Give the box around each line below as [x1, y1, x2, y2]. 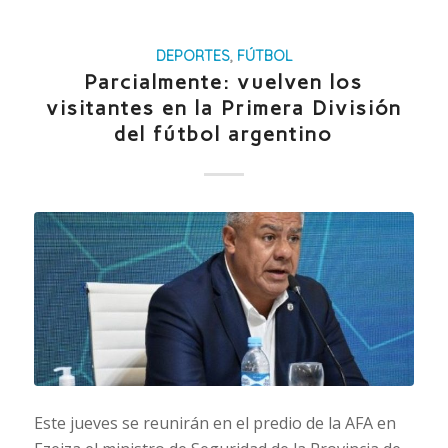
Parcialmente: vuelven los [84, 69, 364, 94]
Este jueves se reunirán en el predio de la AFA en [33, 411, 396, 434]
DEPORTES [155, 46, 230, 65]
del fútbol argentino [114, 121, 334, 146]
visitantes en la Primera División [45, 95, 402, 120]
